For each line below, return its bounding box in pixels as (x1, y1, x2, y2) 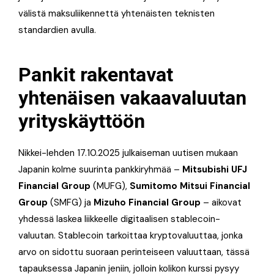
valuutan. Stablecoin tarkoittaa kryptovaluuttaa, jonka (18, 229, 243, 242)
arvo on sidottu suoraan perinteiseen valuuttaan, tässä (18, 245, 250, 258)
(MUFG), (91, 179, 130, 192)
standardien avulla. (18, 23, 96, 36)
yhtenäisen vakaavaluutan (18, 86, 246, 109)
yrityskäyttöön (18, 109, 145, 133)
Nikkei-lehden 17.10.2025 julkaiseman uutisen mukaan (18, 146, 238, 159)
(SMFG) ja (48, 196, 94, 209)
